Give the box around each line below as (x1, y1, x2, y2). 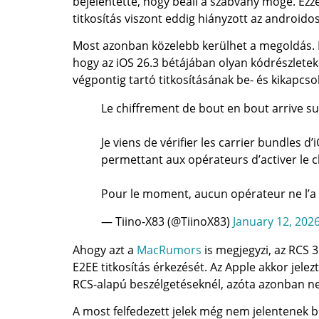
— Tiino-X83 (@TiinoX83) (101, 213, 233, 229)
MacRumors (137, 241, 202, 258)
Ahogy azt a (73, 241, 137, 258)
